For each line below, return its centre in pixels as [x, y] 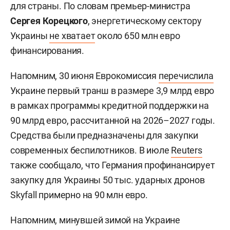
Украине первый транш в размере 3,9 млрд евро [112, 90]
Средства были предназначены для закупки [104, 135]
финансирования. [47, 50]
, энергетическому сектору [145, 21]
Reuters [187, 150]
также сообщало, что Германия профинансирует [113, 165]
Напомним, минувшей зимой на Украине [95, 220]
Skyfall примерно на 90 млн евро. [79, 195]
